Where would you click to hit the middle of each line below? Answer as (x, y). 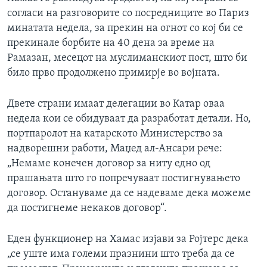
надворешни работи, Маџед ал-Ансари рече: (115, 149)
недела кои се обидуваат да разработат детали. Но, (129, 119)
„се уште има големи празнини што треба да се (121, 254)
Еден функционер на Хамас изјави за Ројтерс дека (128, 240)
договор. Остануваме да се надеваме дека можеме (129, 194)
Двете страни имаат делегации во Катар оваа (116, 104)
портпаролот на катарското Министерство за (115, 134)
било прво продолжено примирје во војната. (114, 73)
